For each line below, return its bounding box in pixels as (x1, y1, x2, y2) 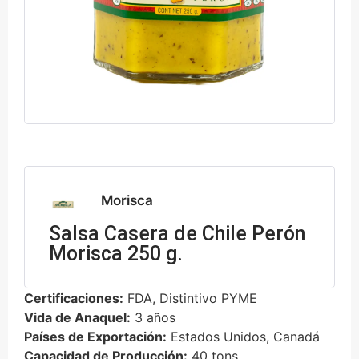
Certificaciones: (24, 289, 123, 306)
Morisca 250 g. (49, 241, 183, 265)
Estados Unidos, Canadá (167, 328, 320, 345)
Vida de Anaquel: (24, 309, 131, 325)
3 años (131, 309, 175, 325)
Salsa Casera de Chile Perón (49, 221, 305, 245)
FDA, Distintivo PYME (123, 289, 257, 306)
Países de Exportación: (24, 328, 167, 345)
